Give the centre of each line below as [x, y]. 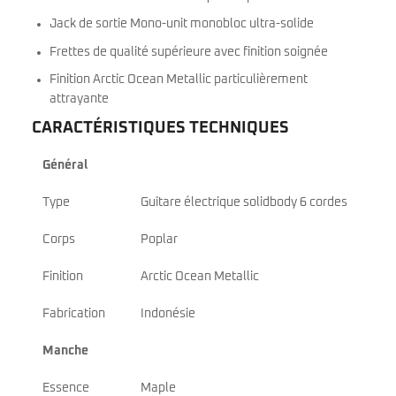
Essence [66, 388]
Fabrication [74, 313]
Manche [65, 350]
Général [65, 165]
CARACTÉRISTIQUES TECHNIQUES [160, 128]
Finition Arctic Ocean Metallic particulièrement [179, 80]
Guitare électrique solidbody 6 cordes [244, 202]
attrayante [79, 99]
